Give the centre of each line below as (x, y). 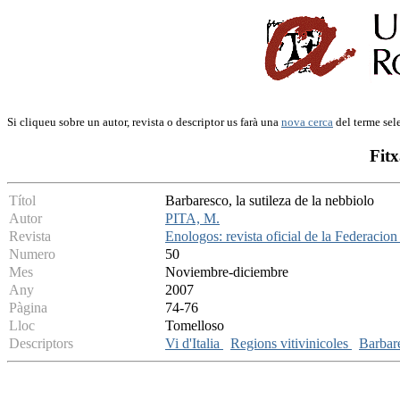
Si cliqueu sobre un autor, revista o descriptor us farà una (144, 122)
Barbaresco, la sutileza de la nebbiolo (270, 201)
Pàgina (28, 308)
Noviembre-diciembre (227, 272)
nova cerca (307, 122)
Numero (32, 254)
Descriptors (41, 344)
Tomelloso (195, 326)
